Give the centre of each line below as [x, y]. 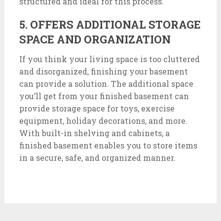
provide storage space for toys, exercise [97, 109]
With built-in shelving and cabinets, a [94, 133]
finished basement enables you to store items [108, 146]
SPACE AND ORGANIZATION [95, 39]
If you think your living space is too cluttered [109, 59]
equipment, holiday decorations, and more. [103, 121]
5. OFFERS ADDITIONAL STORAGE [110, 25]
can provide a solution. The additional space [106, 84]
